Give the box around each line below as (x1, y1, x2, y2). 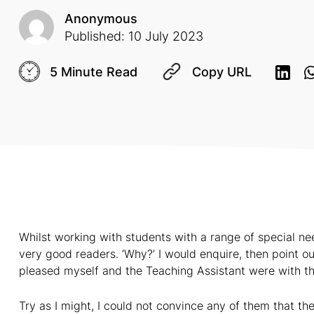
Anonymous (64, 11, 137, 26)
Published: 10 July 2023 (64, 29, 203, 43)
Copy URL (192, 64, 252, 79)
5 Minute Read (50, 64, 137, 79)
